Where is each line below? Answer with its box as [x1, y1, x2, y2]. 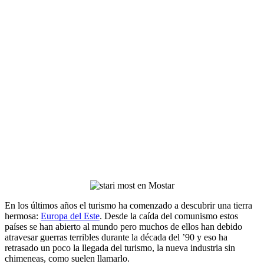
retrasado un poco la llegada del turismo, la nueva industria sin [5, 243, 235, 253]
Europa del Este [41, 211, 100, 222]
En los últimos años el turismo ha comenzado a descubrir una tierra [5, 200, 252, 211]
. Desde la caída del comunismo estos [100, 211, 238, 222]
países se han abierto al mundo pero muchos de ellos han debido [5, 222, 242, 232]
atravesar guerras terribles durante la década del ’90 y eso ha [5, 232, 227, 243]
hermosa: [5, 211, 41, 222]
